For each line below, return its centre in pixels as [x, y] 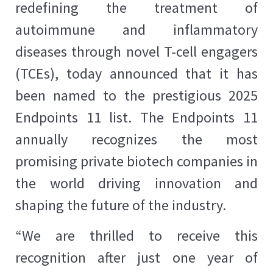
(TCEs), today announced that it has [136, 73]
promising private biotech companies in [136, 161]
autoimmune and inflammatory [136, 29]
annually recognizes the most [136, 139]
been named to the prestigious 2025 [136, 95]
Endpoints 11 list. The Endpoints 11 [136, 117]
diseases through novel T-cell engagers [136, 51]
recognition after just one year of [136, 257]
